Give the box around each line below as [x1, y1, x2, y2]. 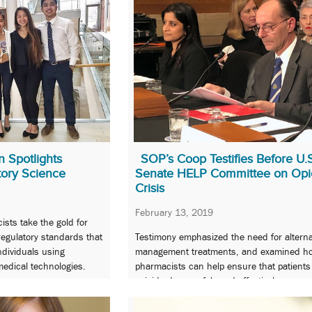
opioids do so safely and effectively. [135, 275, 281, 287]
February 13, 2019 [135, 206, 213, 218]
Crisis [135, 180, 164, 195]
